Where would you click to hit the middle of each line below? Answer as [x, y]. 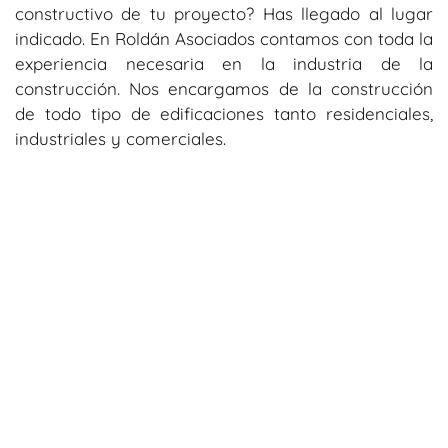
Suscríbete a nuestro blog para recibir [224, 368]
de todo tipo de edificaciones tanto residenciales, [224, 114]
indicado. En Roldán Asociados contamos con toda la [224, 39]
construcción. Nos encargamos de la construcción [224, 89]
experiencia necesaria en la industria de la [224, 64]
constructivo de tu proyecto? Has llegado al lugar [224, 14]
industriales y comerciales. [123, 139]
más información [224, 394]
